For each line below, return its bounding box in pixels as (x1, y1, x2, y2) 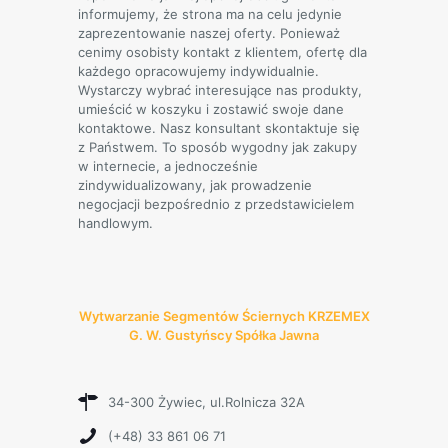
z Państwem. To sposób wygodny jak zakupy (78, 139, 357, 156)
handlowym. (78, 215, 153, 232)
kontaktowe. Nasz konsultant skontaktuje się (78, 120, 360, 137)
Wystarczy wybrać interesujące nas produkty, (78, 82, 362, 99)
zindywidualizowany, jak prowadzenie (78, 177, 312, 194)
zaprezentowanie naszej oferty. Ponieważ (78, 25, 340, 42)
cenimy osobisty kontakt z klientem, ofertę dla (78, 44, 367, 61)
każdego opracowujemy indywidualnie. (78, 63, 319, 80)
